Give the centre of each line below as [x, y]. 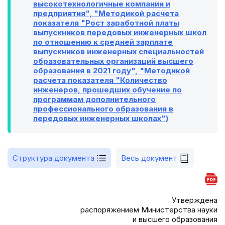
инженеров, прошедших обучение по [107, 90]
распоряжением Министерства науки [149, 210]
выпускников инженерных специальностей [119, 51]
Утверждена [195, 200]
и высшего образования [175, 219]
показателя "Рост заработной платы [106, 23]
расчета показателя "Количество [100, 80]
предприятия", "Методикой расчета [106, 13]
